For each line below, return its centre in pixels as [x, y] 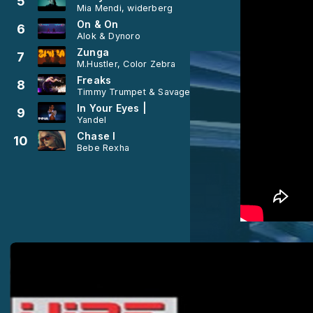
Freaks [94, 80]
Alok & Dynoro [109, 36]
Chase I [96, 136]
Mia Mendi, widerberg [125, 8]
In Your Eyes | [112, 108]
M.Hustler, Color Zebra [126, 64]
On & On [98, 24]
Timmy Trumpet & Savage [134, 92]
